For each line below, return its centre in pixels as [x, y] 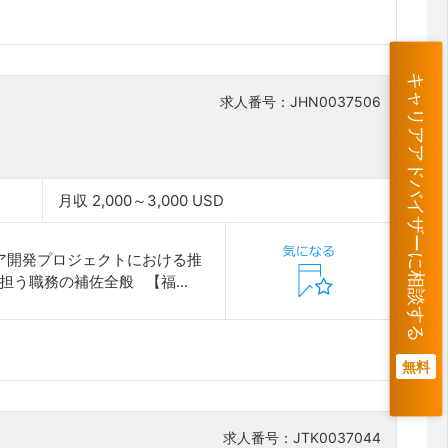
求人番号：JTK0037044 [302, 437]
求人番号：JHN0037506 [300, 102]
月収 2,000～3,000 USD [141, 201]
